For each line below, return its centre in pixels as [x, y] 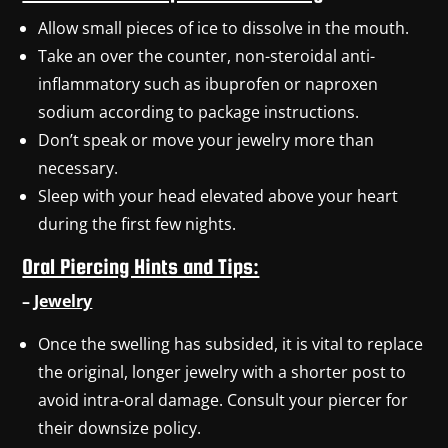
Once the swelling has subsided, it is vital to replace [231, 343]
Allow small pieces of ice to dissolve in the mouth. [224, 27]
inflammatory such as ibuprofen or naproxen [208, 83]
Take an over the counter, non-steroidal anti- [207, 55]
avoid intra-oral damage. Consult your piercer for [223, 399]
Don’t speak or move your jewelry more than [206, 139]
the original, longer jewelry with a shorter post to [222, 371]
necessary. [78, 167]
